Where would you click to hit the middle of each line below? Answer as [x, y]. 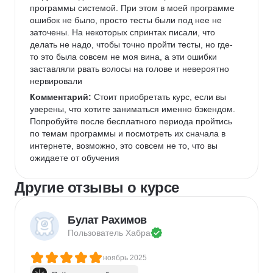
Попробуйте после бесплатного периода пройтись [132, 121]
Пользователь [97, 233]
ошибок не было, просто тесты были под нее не [127, 20]
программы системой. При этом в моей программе [133, 8]
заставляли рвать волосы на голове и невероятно [131, 69]
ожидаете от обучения [75, 158]
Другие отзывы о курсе [97, 187]
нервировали [57, 81]
